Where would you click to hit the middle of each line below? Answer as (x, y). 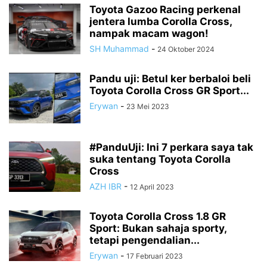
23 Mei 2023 (148, 107)
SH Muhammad (119, 49)
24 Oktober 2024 (186, 49)
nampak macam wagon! (149, 34)
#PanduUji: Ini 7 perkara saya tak (171, 148)
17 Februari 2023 (155, 256)
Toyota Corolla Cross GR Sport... (169, 91)
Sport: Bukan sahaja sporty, (158, 229)
